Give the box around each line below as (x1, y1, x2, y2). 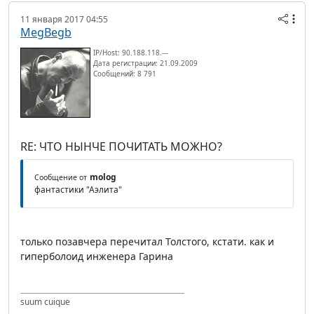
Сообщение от (34, 172, 87, 182)
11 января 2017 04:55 (20, 13, 108, 25)
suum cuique (20, 295, 70, 308)
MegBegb (20, 24, 71, 40)
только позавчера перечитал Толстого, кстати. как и (20, 234, 274, 248)
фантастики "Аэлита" (34, 183, 122, 196)
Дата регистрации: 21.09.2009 (93, 57, 198, 68)
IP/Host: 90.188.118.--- (93, 47, 168, 57)
